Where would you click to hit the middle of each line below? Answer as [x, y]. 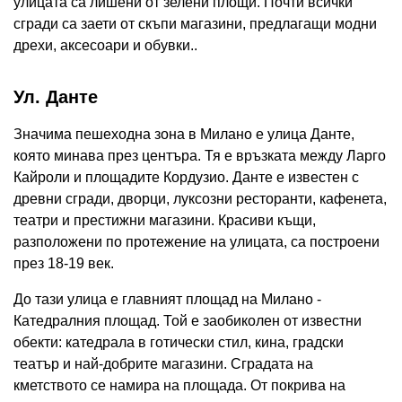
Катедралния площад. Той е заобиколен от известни [188, 321]
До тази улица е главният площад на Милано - [167, 300]
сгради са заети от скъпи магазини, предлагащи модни [195, 24]
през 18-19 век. [64, 264]
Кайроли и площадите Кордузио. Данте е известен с [186, 178]
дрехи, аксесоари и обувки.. [105, 46]
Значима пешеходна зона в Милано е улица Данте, [184, 135]
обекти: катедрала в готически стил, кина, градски [179, 343]
